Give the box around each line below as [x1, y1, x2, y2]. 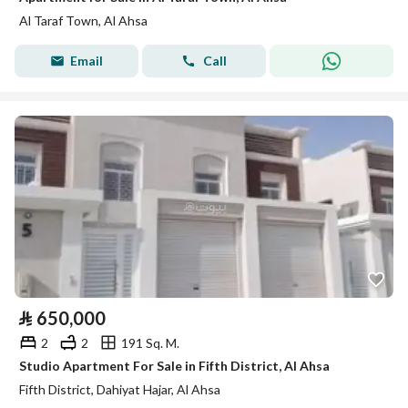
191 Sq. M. [121, 334, 179, 351]
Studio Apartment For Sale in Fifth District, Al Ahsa [19, 358, 330, 373]
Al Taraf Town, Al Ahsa [19, 13, 148, 28]
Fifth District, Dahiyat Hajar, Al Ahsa [19, 382, 220, 397]
